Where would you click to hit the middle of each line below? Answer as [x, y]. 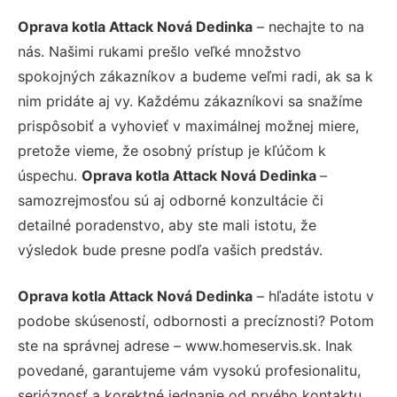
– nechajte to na [308, 26]
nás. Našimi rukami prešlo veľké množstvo [160, 51]
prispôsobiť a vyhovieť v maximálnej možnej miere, [188, 125]
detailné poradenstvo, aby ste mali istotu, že [167, 225]
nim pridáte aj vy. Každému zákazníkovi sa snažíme [190, 101]
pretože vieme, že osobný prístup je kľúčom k [172, 150]
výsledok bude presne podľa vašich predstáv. [170, 249]
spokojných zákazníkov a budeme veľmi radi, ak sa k [195, 76]
